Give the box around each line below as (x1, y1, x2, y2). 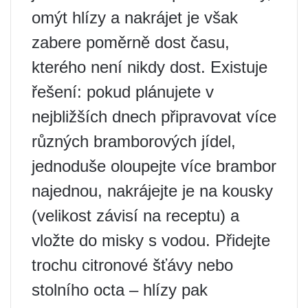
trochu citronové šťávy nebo (32, 256, 233, 274)
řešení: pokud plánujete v (32, 82, 214, 101)
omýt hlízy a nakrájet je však (32, 8, 238, 27)
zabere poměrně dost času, (32, 33, 230, 52)
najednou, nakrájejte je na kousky (32, 181, 273, 200)
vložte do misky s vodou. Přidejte (32, 231, 270, 250)
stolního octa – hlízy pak (32, 280, 208, 299)
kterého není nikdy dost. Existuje (32, 58, 267, 76)
